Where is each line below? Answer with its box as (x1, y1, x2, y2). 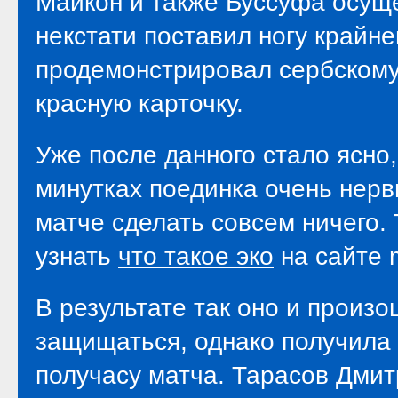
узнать (36, 243, 118, 270)
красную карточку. (36, 90, 243, 117)
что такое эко (118, 243, 274, 270)
